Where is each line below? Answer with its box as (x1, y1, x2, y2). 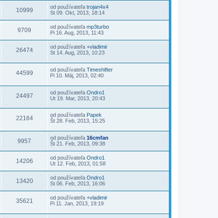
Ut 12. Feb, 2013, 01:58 (50, 160, 106, 166)
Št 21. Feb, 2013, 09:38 (50, 140, 105, 146)
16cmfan (87, 134, 109, 141)
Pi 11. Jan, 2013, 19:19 (50, 200, 104, 206)
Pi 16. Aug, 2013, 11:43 (50, 30, 104, 36)
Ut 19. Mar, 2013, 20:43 (50, 95, 105, 101)
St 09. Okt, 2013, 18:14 (50, 10, 105, 16)
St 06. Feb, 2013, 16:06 (50, 180, 105, 186)
